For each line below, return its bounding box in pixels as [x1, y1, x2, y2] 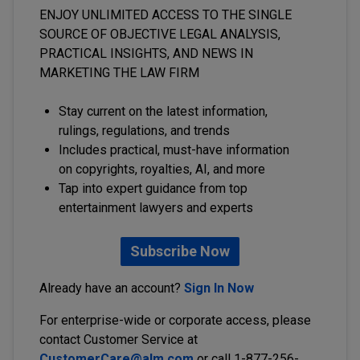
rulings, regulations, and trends [59, 123, 230, 138]
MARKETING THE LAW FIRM [39, 65, 199, 80]
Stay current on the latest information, [59, 104, 268, 119]
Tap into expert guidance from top [59, 181, 247, 196]
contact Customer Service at [39, 332, 198, 347]
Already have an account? [39, 280, 184, 296]
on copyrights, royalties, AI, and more [59, 162, 265, 177]
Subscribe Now [130, 243, 230, 260]
